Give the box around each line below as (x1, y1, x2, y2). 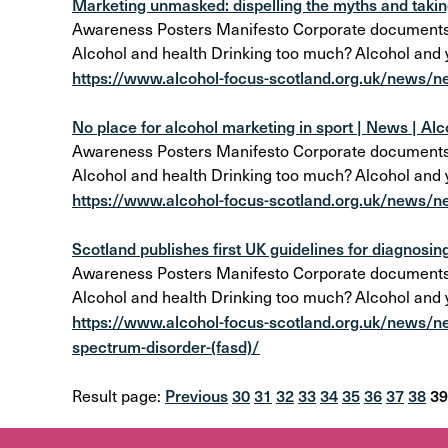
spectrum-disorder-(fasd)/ (72, 335, 260, 357)
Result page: (72, 385, 165, 406)
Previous (165, 384, 228, 406)
